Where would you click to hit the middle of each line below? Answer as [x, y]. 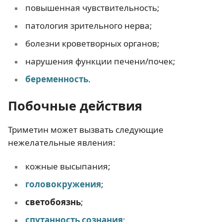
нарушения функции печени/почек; [100, 61]
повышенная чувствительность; [92, 8]
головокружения [63, 184]
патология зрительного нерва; [88, 26]
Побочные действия [75, 106]
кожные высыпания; [68, 166]
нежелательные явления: [62, 143]
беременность [56, 79]
